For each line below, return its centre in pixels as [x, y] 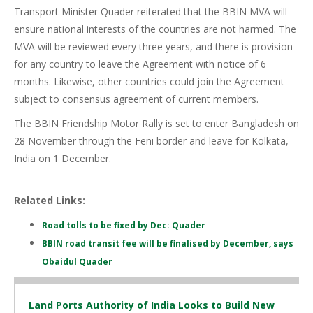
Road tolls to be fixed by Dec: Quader [124, 226]
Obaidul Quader [77, 262]
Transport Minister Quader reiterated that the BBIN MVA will [151, 12]
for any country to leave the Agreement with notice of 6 [140, 64]
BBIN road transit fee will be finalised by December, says [168, 244]
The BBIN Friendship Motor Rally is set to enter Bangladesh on [156, 124]
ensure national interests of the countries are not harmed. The [155, 29]
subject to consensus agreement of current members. [136, 99]
